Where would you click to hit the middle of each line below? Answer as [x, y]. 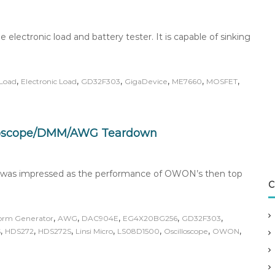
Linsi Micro [94, 231]
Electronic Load [49, 81]
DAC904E [100, 218]
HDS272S [55, 231]
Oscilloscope [186, 231]
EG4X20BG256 [150, 218]
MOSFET [222, 81]
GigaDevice [146, 81]
